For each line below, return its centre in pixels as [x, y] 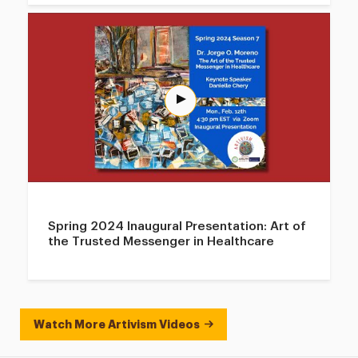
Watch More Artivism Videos [117, 324]
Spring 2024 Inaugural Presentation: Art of [177, 226]
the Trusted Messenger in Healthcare [161, 241]
